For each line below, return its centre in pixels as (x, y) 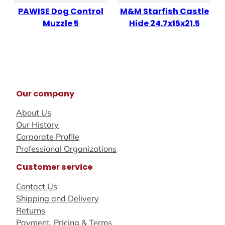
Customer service (54, 167)
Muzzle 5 (61, 24)
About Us (34, 112)
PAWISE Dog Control (61, 12)
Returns (31, 210)
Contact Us (37, 186)
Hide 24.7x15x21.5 (164, 24)
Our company (45, 93)
